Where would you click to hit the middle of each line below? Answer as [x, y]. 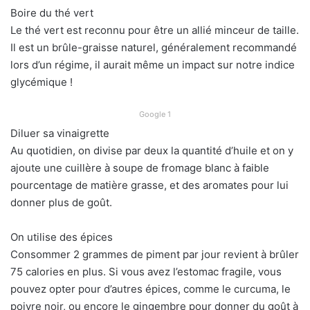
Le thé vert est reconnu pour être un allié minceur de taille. [155, 30]
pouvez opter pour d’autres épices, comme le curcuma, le [151, 289]
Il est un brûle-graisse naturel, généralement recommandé [154, 48]
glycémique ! [42, 82]
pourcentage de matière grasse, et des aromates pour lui [149, 185]
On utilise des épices [62, 237]
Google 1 [155, 115]
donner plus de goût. [61, 203]
